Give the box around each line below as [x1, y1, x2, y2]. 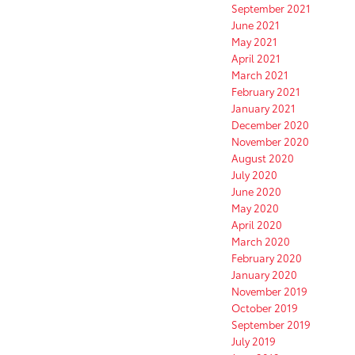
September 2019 [231, 317, 311, 332]
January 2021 [231, 101, 296, 116]
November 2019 [231, 284, 307, 299]
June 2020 [231, 184, 281, 199]
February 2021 [231, 84, 300, 99]
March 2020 [231, 234, 290, 249]
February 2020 [231, 250, 302, 265]
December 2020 [231, 117, 309, 132]
